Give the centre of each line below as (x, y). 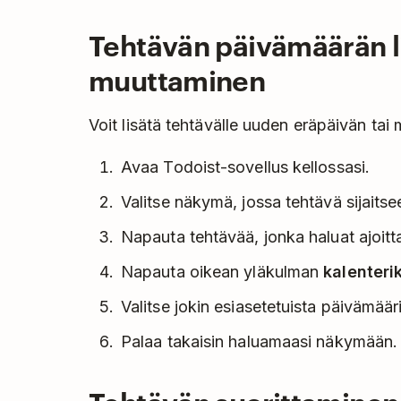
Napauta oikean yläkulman (222, 272)
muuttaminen (177, 79)
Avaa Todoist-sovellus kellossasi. (245, 167)
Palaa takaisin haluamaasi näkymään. (260, 342)
